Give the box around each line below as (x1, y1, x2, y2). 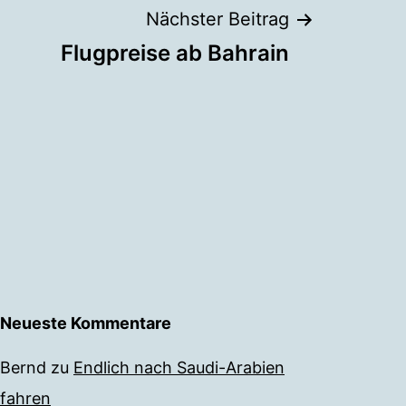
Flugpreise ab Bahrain (61, 40, 289, 67)
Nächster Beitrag (146, 8, 289, 31)
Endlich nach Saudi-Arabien (73, 358, 285, 378)
